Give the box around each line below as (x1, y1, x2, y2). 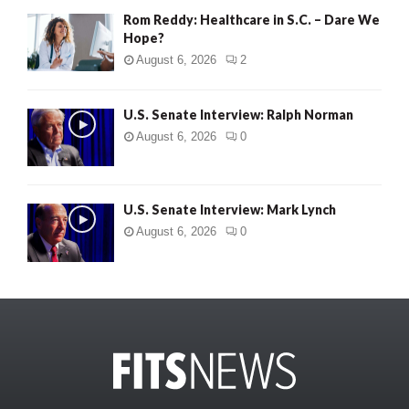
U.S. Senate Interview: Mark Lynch (123, 202, 336, 218)
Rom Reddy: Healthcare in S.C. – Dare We (123, 11, 380, 27)
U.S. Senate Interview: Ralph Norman (123, 106, 353, 122)
